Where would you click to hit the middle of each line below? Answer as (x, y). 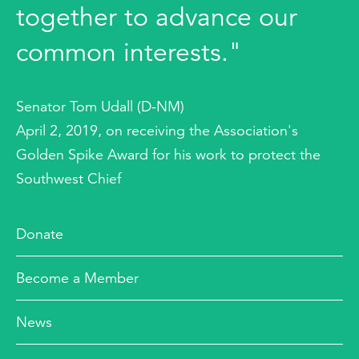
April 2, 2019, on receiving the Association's (157, 131)
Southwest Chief (69, 179)
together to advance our (157, 17)
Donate (40, 234)
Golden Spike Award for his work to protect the (168, 155)
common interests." (129, 52)
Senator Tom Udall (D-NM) (100, 107)
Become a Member (77, 278)
